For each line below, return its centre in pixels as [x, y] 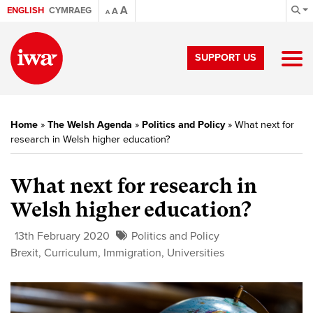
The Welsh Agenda [90, 125]
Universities [196, 253]
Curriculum [71, 253]
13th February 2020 [62, 236]
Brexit [24, 253]
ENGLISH [26, 10]
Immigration [132, 253]
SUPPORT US [226, 58]
